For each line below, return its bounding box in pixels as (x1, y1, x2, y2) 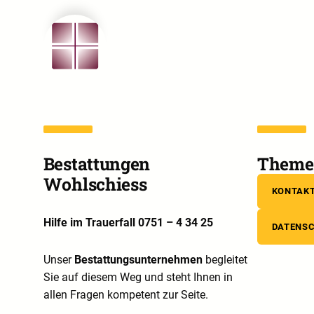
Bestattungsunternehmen (74, 253, 203, 267)
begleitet (202, 253, 247, 267)
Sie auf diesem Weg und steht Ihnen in (43, 271, 233, 285)
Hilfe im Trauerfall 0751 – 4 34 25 (43, 215, 213, 229)
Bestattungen (43, 151, 151, 175)
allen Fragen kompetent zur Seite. (43, 288, 208, 302)
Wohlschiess (43, 172, 147, 196)
